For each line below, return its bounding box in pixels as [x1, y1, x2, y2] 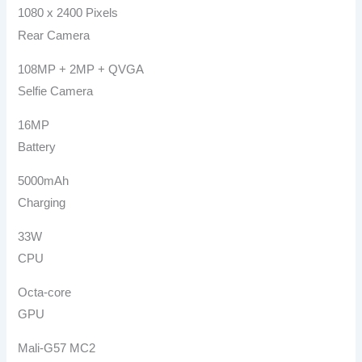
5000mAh [18, 174, 69, 187]
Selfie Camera [18, 84, 94, 98]
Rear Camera [18, 28, 90, 42]
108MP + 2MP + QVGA [18, 62, 145, 76]
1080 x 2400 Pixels [18, 6, 119, 20]
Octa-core [18, 286, 72, 300]
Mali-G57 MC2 [18, 342, 96, 356]
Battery [18, 141, 57, 154]
